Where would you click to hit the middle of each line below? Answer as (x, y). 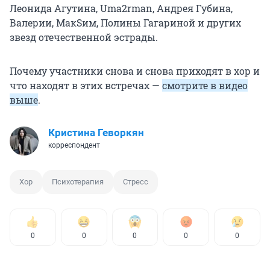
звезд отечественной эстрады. (84, 37)
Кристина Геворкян (96, 133)
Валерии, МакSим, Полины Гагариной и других (125, 23)
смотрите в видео (205, 86)
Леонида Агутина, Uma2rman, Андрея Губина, (121, 8)
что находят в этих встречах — (86, 86)
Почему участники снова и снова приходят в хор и (135, 71)
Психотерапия (78, 182)
